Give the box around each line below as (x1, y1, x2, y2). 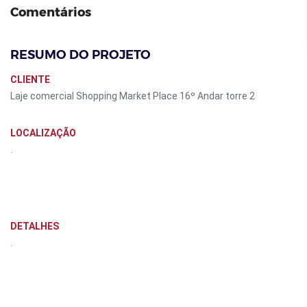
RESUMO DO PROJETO (10, 47, 151, 62)
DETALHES (10, 221, 59, 232)
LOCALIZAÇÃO (10, 127, 76, 138)
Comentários (10, 5, 91, 20)
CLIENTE (10, 74, 50, 85)
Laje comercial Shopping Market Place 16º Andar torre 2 (10, 90, 255, 101)
